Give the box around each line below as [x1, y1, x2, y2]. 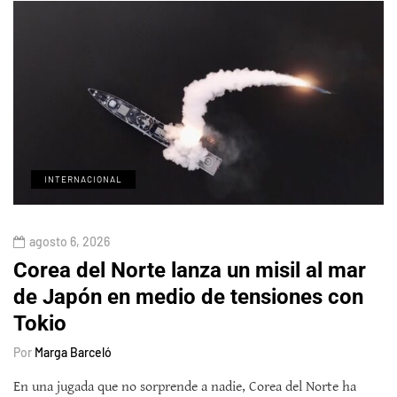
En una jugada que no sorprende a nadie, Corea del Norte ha [13, 378, 356, 395]
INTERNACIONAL [44, 173, 122, 184]
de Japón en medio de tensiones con [13, 284, 363, 309]
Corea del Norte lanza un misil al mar [13, 257, 366, 283]
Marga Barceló [35, 344, 112, 360]
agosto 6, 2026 [29, 233, 110, 249]
